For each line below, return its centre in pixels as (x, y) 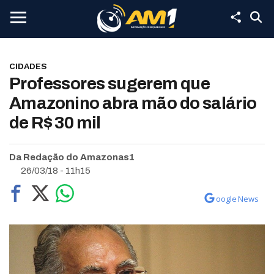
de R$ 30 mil (55, 123)
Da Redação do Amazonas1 (72, 157)
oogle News (237, 199)
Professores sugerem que (110, 83)
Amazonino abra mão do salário (133, 103)
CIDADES (28, 66)
